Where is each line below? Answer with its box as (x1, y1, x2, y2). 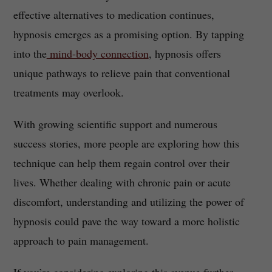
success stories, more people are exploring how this (13, 136, 239, 151)
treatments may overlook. (13, 85, 124, 100)
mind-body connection (46, 46, 149, 61)
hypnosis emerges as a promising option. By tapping (13, 27, 244, 42)
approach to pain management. (13, 233, 149, 248)
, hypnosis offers (148, 46, 221, 61)
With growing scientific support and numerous (13, 117, 217, 132)
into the (13, 46, 47, 61)
